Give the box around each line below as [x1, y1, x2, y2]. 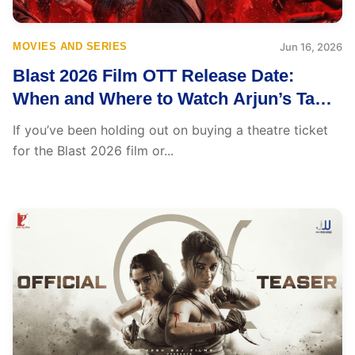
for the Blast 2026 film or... [13, 143, 174, 158]
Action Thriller [13, 112, 129, 132]
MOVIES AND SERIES [13, 40, 128, 52]
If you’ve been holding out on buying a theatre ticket [13, 122, 328, 138]
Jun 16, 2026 [280, 40, 342, 53]
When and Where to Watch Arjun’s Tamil [13, 89, 340, 109]
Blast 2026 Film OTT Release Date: [13, 66, 294, 86]
